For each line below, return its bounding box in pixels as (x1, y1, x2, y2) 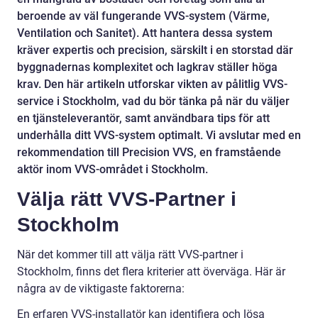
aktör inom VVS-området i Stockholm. (17, 163, 208, 176)
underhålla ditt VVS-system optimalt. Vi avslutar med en (17, 128, 301, 142)
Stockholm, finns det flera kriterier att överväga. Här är (17, 265, 285, 278)
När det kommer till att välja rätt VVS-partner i (17, 248, 243, 261)
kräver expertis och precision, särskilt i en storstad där (17, 43, 293, 57)
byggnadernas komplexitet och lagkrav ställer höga (17, 60, 278, 74)
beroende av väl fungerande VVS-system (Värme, (17, 9, 270, 23)
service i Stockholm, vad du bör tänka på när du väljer (17, 94, 290, 108)
